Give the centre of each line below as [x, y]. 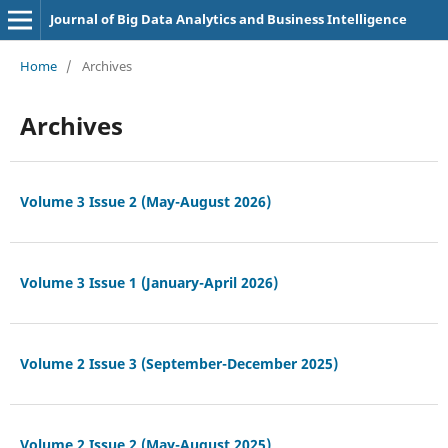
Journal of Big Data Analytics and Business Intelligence [228, 19]
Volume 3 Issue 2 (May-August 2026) [145, 201]
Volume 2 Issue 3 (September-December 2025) [178, 363]
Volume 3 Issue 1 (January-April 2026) [148, 282]
